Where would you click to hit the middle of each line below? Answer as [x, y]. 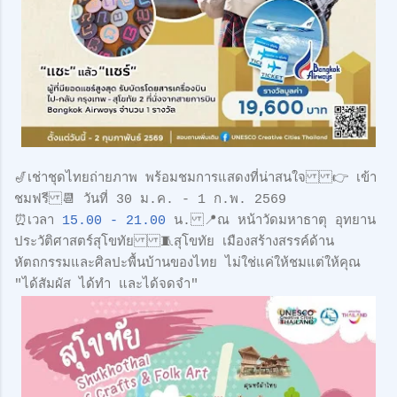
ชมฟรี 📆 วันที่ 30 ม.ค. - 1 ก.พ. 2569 [150, 199]
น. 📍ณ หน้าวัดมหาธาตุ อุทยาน [271, 221]
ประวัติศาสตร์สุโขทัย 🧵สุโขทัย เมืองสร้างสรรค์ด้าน [174, 242]
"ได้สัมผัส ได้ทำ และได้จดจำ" [106, 284]
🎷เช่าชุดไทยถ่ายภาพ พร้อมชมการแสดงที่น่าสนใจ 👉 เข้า [195, 178]
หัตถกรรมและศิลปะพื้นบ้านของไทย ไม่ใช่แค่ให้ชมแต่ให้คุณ [187, 263]
